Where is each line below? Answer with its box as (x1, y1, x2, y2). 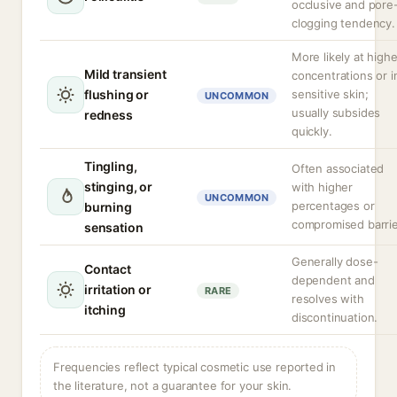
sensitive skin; (292, 87, 369, 101)
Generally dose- (292, 254, 378, 269)
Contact (84, 261, 131, 276)
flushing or (84, 87, 150, 102)
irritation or (84, 282, 152, 297)
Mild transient (84, 66, 167, 82)
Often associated (292, 161, 385, 175)
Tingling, (84, 159, 137, 174)
